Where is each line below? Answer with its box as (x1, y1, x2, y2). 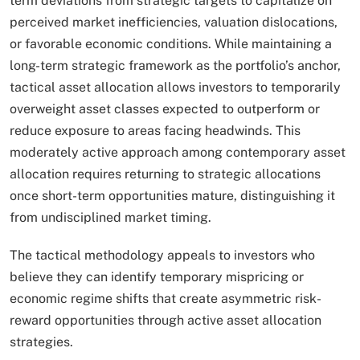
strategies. (10, 333, 76, 350)
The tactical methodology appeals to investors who (10, 247, 315, 263)
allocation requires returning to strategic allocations (10, 166, 321, 182)
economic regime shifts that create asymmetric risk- (10, 290, 321, 306)
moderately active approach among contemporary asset (10, 144, 346, 160)
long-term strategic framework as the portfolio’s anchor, (10, 57, 341, 73)
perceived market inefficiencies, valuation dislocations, (10, 14, 337, 30)
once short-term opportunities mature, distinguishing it (10, 187, 335, 203)
